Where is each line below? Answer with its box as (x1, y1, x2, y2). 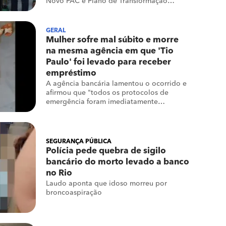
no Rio (46, 169, 72, 178)
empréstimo (46, 69, 96, 78)
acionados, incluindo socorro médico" (46, 107, 172, 115)
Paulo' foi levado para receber (46, 58, 171, 67)
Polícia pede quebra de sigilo (46, 147, 166, 155)
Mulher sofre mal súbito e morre (46, 36, 179, 44)
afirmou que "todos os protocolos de (46, 89, 168, 96)
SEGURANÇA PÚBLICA (46, 139, 111, 145)
